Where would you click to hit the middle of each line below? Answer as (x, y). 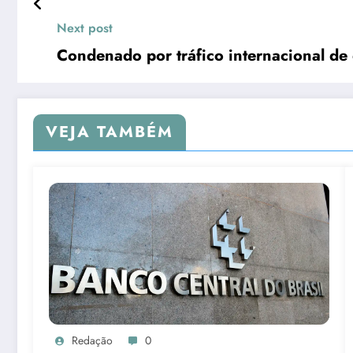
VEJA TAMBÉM (110, 132)
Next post (85, 28)
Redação (92, 340)
